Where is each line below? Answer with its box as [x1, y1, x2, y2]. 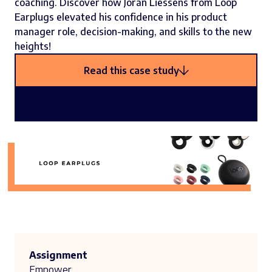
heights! [15, 40, 51, 52]
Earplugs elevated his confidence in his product [15, 11, 227, 23]
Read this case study [83, 64, 179, 76]
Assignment [29, 249, 87, 261]
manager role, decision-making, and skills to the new [15, 25, 252, 38]
